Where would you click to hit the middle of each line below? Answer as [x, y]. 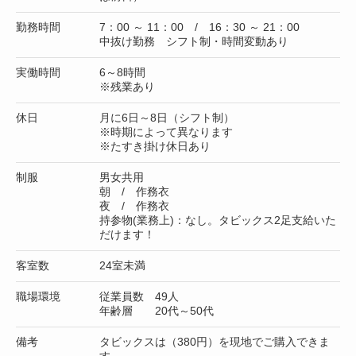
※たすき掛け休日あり [155, 146]
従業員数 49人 [139, 296]
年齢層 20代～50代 [157, 311]
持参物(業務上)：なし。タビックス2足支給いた [218, 220]
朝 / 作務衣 [134, 192]
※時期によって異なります [166, 132]
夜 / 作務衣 [134, 206]
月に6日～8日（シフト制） [167, 118]
